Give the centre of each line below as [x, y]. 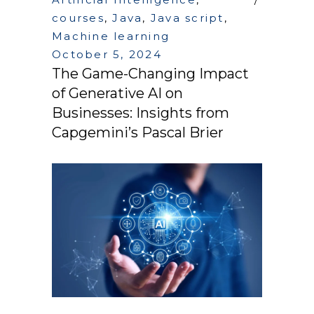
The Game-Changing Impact [150, 73]
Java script [187, 18]
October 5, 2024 [107, 54]
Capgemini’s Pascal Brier [138, 132]
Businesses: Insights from [141, 112]
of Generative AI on [117, 93]
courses [78, 18]
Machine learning [111, 36]
